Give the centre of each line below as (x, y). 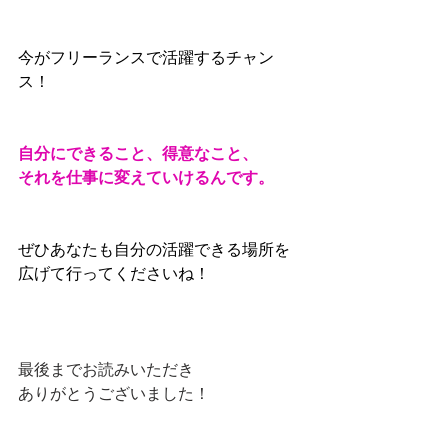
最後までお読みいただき (106, 369)
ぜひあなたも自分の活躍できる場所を (156, 249)
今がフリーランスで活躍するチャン (146, 57)
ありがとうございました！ (114, 393)
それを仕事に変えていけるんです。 (146, 177)
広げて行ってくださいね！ (114, 273)
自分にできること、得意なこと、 (140, 153)
